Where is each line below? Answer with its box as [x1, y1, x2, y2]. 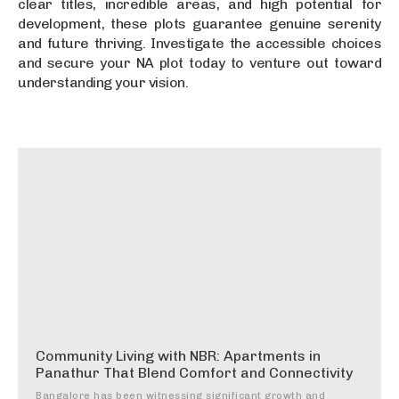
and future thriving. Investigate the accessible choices [18, 34, 381, 52]
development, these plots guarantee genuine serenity [18, 14, 381, 32]
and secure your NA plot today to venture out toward [18, 53, 381, 71]
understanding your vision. [18, 73, 188, 91]
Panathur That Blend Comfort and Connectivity [36, 363, 353, 381]
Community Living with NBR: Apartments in [36, 346, 321, 364]
